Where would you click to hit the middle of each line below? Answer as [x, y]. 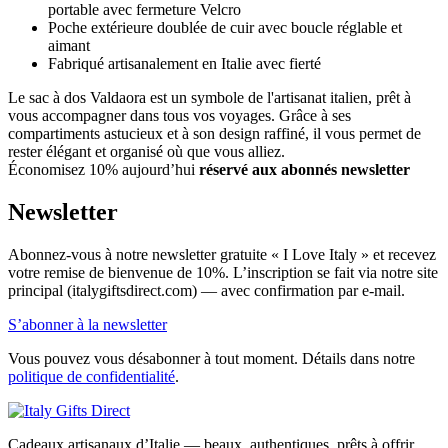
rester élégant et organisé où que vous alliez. [146, 151]
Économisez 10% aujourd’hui [101, 169]
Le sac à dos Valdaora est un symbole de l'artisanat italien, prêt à [209, 97]
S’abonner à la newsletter [87, 324]
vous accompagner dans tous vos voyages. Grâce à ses [179, 115]
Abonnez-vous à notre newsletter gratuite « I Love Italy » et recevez [222, 254]
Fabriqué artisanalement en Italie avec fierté [184, 63]
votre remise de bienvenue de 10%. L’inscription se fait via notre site [223, 272]
